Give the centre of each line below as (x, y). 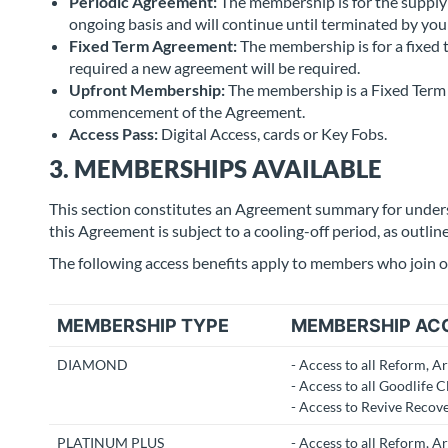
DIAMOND (92, 364)
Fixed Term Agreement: (153, 45)
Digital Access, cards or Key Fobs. (272, 133)
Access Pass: (113, 133)
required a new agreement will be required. (214, 67)
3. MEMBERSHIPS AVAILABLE (215, 168)
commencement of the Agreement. (188, 111)
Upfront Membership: (147, 89)
